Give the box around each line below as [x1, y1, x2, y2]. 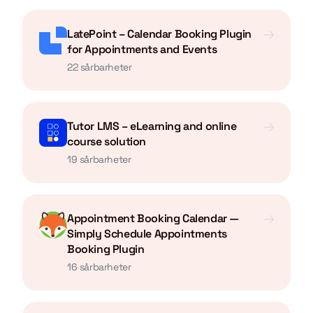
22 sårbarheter [67, 61, 132, 73]
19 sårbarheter [67, 153, 131, 166]
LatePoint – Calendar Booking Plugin [67, 27, 252, 41]
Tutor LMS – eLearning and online [67, 119, 237, 133]
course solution [67, 134, 146, 149]
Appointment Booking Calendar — [67, 211, 240, 226]
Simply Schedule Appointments [67, 226, 227, 241]
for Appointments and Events [67, 42, 217, 57]
